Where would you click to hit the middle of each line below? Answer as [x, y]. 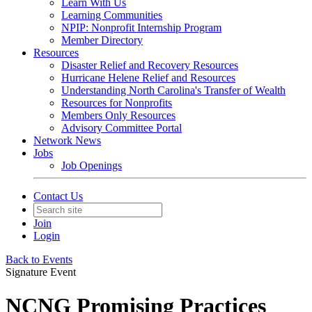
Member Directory [102, 40]
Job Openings [92, 165]
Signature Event [41, 272]
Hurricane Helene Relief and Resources [148, 78]
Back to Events [39, 259]
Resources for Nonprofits [117, 103]
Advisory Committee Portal [122, 128]
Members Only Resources [118, 115]
